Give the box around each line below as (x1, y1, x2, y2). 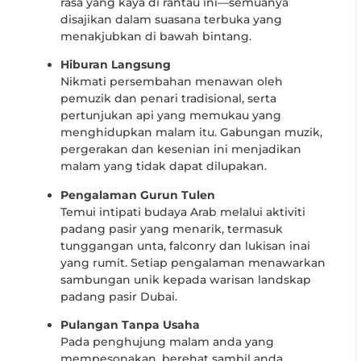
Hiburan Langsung (60, 57, 171, 73)
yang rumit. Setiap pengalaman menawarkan (60, 255, 326, 270)
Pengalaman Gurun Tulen (60, 187, 215, 202)
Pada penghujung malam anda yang (60, 334, 274, 350)
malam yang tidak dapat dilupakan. (60, 159, 267, 174)
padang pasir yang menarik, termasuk (60, 221, 283, 236)
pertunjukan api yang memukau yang (60, 108, 281, 123)
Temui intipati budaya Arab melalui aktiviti (60, 204, 305, 219)
